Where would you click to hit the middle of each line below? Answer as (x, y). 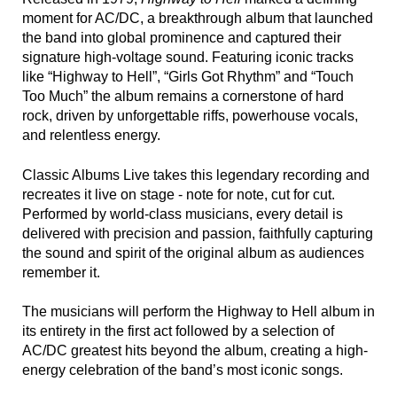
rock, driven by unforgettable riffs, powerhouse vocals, (190, 116)
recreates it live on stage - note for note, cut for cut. (179, 194)
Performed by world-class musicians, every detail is (183, 214)
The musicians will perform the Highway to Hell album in (198, 311)
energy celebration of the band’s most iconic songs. (183, 370)
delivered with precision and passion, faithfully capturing (198, 233)
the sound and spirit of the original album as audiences (193, 253)
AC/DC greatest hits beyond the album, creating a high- (195, 350)
